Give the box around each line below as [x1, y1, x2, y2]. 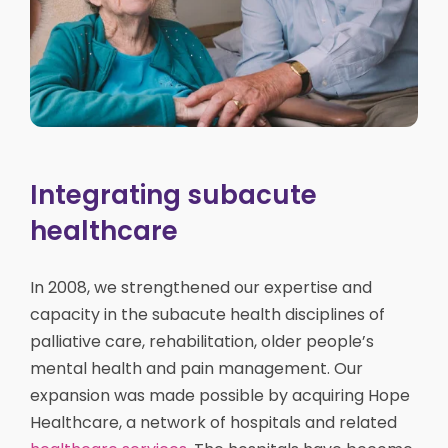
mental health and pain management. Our [30, 356, 363, 380]
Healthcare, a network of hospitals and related [30, 410, 397, 434]
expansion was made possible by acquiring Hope [30, 383, 410, 407]
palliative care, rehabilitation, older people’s [30, 329, 374, 353]
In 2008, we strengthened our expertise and [30, 275, 372, 299]
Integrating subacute [30, 176, 317, 213]
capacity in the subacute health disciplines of [30, 302, 385, 326]
